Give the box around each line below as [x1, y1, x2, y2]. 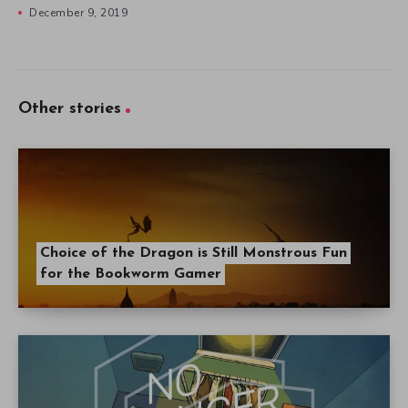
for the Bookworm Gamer [40, 267, 221, 282]
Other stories [18, 100, 121, 118]
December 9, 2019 [29, 5, 127, 21]
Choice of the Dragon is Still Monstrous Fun [40, 246, 347, 261]
